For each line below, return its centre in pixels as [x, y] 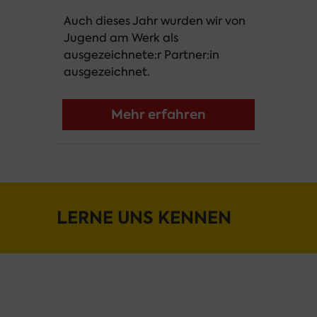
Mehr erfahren [158, 114]
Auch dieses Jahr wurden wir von [155, 21]
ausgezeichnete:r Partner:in [142, 55]
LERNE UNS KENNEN [144, 218]
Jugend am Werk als [121, 38]
